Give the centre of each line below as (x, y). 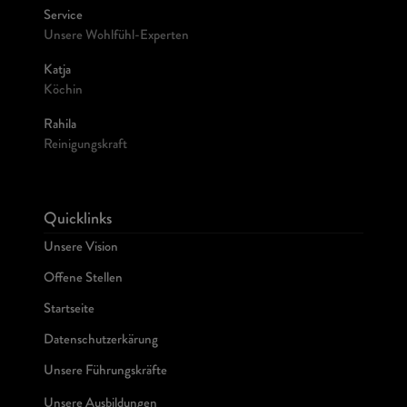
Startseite (69, 310)
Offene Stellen (83, 279)
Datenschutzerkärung (101, 341)
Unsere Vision (81, 248)
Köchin (63, 91)
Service (63, 17)
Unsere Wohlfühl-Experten (116, 37)
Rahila (60, 126)
